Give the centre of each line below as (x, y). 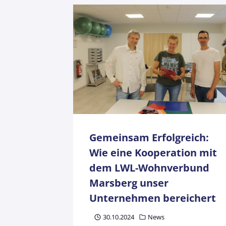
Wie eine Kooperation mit (153, 152)
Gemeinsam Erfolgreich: (149, 137)
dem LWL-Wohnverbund (149, 167)
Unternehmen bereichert (153, 198)
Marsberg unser (129, 183)
